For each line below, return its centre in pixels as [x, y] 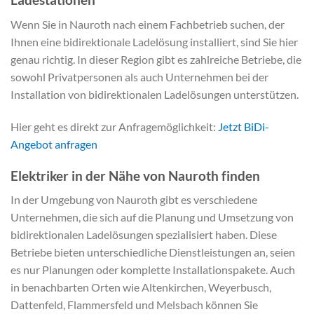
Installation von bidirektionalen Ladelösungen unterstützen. [155, 95]
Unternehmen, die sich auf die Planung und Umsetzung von [152, 217]
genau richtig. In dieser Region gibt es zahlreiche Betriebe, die [156, 60]
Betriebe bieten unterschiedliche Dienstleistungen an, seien [153, 252]
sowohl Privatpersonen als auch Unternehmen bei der [139, 77]
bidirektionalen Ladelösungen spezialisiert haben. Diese [144, 235]
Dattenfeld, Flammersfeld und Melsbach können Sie [134, 305]
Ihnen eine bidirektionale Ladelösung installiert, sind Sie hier [154, 42]
